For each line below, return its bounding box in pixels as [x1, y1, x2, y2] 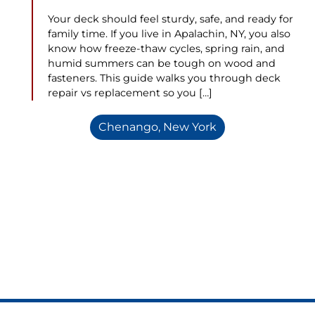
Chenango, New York [98, 120, 217, 134]
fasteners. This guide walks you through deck [48, 71, 281, 84]
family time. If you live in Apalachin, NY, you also [48, 27, 290, 40]
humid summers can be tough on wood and [48, 56, 276, 70]
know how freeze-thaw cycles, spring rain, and [48, 41, 285, 55]
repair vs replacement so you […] [48, 86, 212, 99]
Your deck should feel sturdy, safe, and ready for [48, 12, 293, 25]
